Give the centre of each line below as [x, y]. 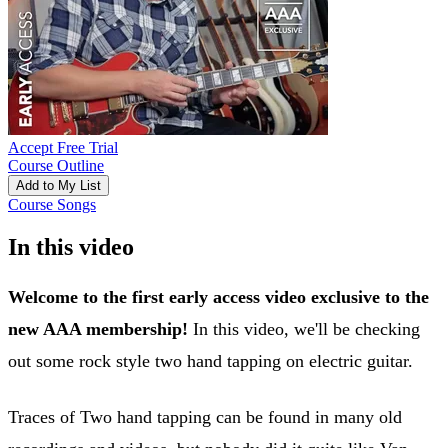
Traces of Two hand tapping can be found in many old [205, 416]
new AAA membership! [100, 328]
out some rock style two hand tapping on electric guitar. [210, 360]
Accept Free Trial [63, 147]
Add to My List [58, 185]
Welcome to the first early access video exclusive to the [218, 296]
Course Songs [52, 204]
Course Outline [56, 165]
